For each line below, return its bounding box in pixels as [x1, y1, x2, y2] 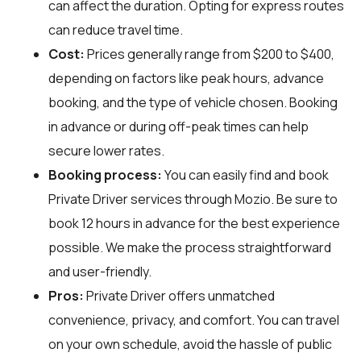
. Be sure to [271, 189, 338, 208]
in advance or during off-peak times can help [48, 117, 309, 135]
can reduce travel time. [48, 20, 183, 39]
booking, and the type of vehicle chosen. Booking [48, 93, 338, 111]
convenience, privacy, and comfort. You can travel [48, 310, 339, 329]
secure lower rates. [48, 141, 164, 160]
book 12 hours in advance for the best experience [48, 214, 340, 232]
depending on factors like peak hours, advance [48, 68, 324, 87]
